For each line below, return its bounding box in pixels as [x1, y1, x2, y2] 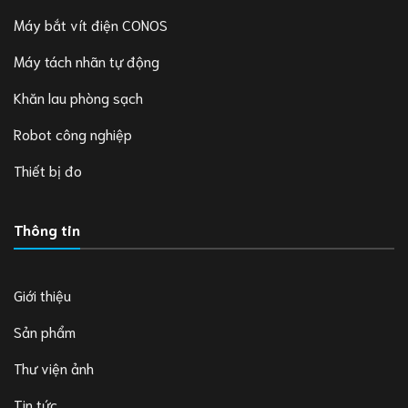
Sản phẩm [14, 321, 76, 341]
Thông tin [14, 219, 80, 240]
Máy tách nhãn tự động [14, 51, 159, 71]
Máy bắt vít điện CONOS [14, 15, 168, 35]
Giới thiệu [14, 284, 71, 304]
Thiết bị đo [14, 160, 82, 180]
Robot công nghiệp [14, 124, 132, 144]
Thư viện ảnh [14, 357, 94, 377]
